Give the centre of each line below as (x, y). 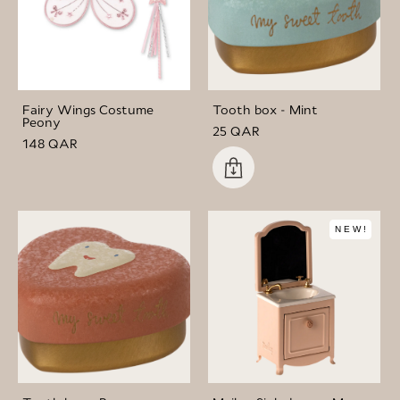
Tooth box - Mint (265, 109)
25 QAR (236, 131)
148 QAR (50, 143)
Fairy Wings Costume (88, 109)
